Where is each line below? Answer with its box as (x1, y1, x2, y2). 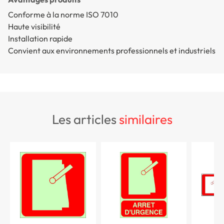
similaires (118, 111, 172, 128)
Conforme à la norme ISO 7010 (8, 9, 118, 19)
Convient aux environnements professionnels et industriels (8, 45, 215, 55)
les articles (58, 111, 119, 128)
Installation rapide (8, 33, 72, 43)
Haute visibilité (8, 21, 60, 31)
